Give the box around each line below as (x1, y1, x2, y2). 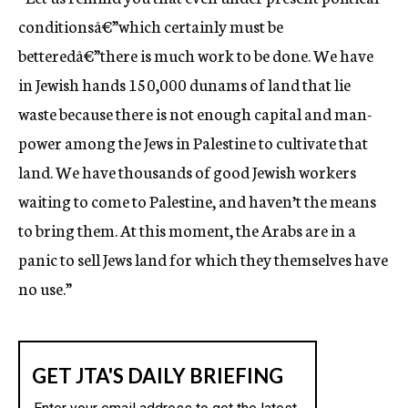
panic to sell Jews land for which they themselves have (18, 247, 388, 270)
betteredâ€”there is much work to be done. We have (18, 43, 373, 66)
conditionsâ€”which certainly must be (18, 14, 283, 37)
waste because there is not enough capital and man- (18, 101, 372, 125)
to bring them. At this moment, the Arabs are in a (18, 218, 356, 241)
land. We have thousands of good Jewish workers (18, 159, 356, 183)
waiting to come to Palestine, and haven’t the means (18, 189, 376, 212)
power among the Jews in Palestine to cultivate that (18, 130, 368, 154)
